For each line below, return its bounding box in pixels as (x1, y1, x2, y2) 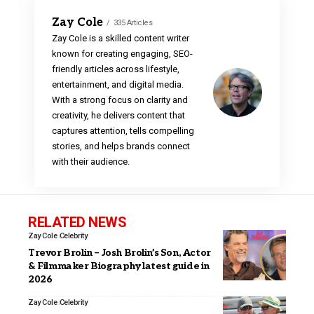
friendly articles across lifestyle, (52, 64, 179, 75)
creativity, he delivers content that (52, 110, 185, 121)
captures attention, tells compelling (52, 125, 194, 137)
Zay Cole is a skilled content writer (52, 33, 189, 44)
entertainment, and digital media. (52, 79, 184, 90)
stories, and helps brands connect (52, 141, 190, 152)
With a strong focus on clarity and (52, 95, 188, 106)
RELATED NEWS (28, 214, 126, 231)
